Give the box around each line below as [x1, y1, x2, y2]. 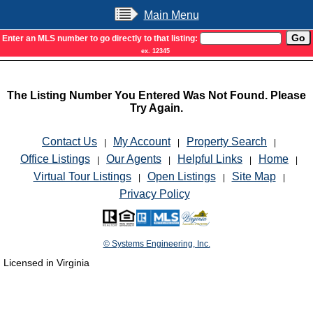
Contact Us [42, 136, 97, 147]
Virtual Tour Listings [33, 170, 131, 182]
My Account [113, 136, 170, 147]
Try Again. [130, 102, 183, 114]
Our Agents [106, 153, 161, 165]
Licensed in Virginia [3, 258, 89, 268]
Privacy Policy [119, 188, 190, 200]
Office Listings [20, 153, 90, 165]
